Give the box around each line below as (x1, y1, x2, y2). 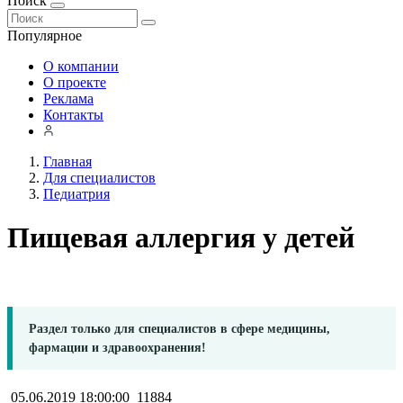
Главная (43, 154, 92, 169)
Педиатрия (43, 186, 110, 201)
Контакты (43, 107, 103, 122)
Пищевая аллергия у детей (7, 221, 354, 255)
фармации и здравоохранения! (29, 340, 206, 354)
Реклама (43, 91, 94, 106)
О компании (43, 58, 119, 74)
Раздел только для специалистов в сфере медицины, (29, 321, 330, 336)
